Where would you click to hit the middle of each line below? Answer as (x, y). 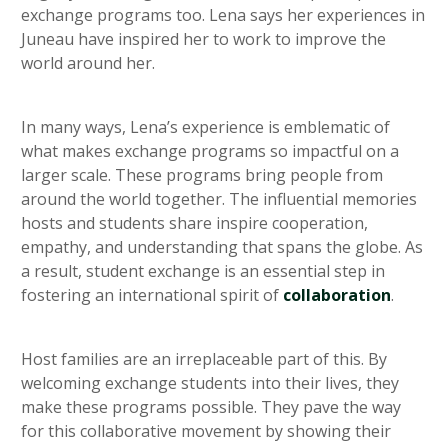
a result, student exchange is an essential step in (203, 271)
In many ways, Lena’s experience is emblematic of (205, 127)
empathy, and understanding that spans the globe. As (222, 247)
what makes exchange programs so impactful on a (210, 151)
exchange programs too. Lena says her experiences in (223, 15)
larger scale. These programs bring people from (202, 175)
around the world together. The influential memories (219, 199)
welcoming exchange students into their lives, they (210, 383)
